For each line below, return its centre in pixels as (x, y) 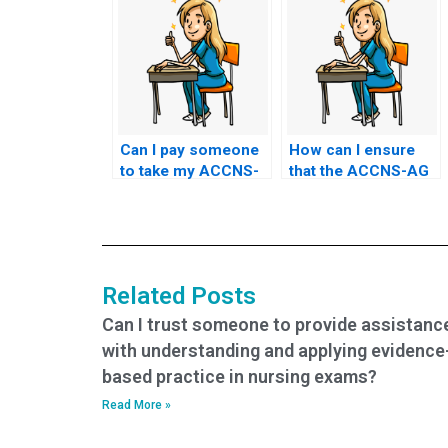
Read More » (136, 404)
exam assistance (350, 191)
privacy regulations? (362, 233)
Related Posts (179, 295)
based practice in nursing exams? (239, 376)
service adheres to (357, 212)
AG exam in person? (193, 191)
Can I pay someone (189, 149)
